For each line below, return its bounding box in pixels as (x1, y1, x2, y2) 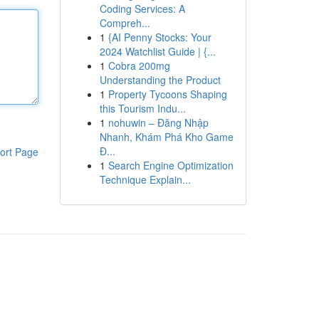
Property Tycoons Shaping (108, 87, 227, 101)
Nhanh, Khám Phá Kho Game (99, 130, 234, 144)
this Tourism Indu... (99, 101, 186, 115)
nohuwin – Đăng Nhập (108, 115, 209, 130)
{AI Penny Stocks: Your (108, 30, 211, 44)
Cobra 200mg (108, 58, 170, 73)
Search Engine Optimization (108, 158, 234, 172)
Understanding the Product (99, 73, 221, 87)
